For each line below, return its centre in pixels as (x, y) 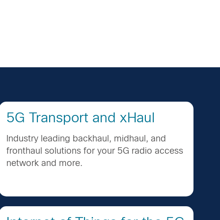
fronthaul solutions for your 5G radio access (95, 151)
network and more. (44, 163)
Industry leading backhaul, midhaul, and (86, 138)
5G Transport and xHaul (81, 118)
